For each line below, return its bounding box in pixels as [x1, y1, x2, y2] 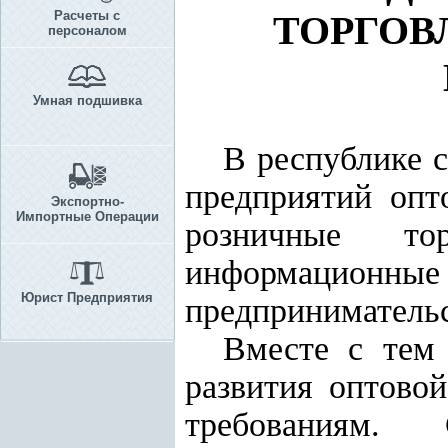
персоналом [47, 23, 127, 38]
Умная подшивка [32, 93, 142, 108]
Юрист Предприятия [21, 290, 153, 305]
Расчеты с [54, 8, 120, 23]
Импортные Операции [15, 209, 159, 224]
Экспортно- [50, 194, 124, 209]
